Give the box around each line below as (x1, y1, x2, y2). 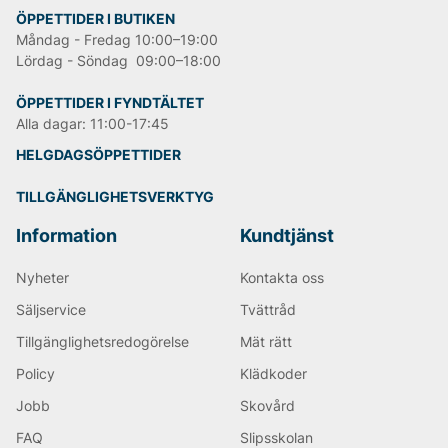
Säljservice (16, 301, 86, 319)
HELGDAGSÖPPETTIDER (16, 146, 181, 164)
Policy (16, 365, 55, 383)
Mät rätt (240, 333, 292, 351)
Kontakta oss (240, 269, 324, 287)
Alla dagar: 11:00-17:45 (16, 115, 169, 133)
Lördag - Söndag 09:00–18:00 (16, 52, 221, 70)
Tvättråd (240, 301, 296, 319)
